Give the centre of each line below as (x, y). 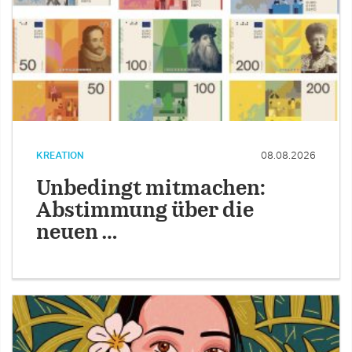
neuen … (77, 233)
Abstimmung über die (145, 211)
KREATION (60, 156)
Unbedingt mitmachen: (151, 189)
